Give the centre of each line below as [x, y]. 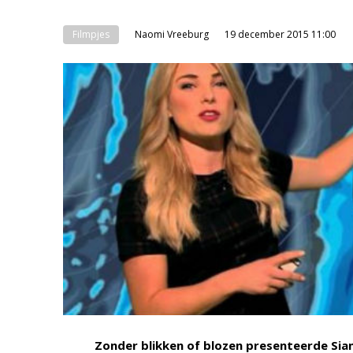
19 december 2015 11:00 [280, 34]
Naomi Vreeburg [172, 34]
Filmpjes [91, 34]
